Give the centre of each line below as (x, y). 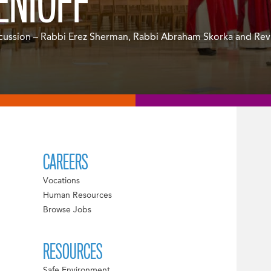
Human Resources (77, 196)
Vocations (61, 181)
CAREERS (65, 163)
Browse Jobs (67, 210)
